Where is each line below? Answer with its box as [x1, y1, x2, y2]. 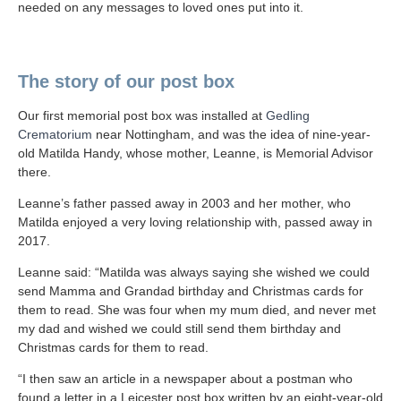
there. [18, 165, 51, 179]
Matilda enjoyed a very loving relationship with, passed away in [18, 215, 372, 229]
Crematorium [18, 127, 92, 141]
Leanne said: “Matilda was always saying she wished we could [18, 265, 370, 279]
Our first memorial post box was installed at [18, 108, 266, 123]
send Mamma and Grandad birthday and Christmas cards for [18, 284, 363, 298]
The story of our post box [18, 72, 235, 91]
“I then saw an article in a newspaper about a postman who [18, 371, 353, 386]
